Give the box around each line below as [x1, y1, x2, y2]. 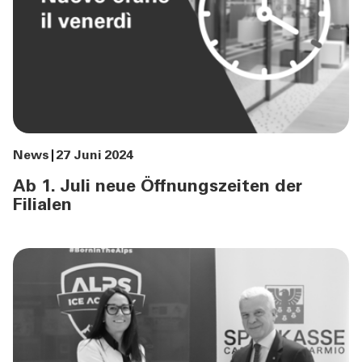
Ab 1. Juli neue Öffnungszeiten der [13, 178, 302, 196]
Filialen [13, 196, 72, 215]
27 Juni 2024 [56, 149, 133, 162]
